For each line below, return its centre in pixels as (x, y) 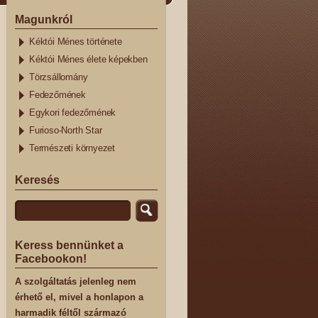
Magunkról (44, 19)
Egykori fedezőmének (73, 113)
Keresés (37, 180)
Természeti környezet (72, 149)
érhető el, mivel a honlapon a (79, 298)
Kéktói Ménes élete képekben (88, 60)
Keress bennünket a (69, 245)
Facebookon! (51, 258)
